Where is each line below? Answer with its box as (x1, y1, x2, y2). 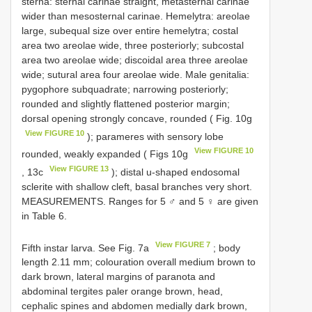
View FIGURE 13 (49, 164, 109, 173)
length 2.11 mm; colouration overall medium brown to (22, 256, 256, 268)
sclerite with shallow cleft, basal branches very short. (22, 180, 252, 192)
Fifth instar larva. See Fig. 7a (22, 242, 152, 253)
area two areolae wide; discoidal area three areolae (22, 54, 248, 65)
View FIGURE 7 (155, 240, 211, 249)
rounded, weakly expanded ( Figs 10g (22, 148, 191, 160)
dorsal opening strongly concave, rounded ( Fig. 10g (22, 112, 252, 124)
